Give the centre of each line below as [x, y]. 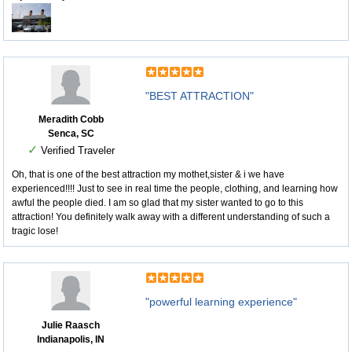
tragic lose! [35, 231]
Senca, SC [71, 134]
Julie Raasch [71, 326]
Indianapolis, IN [71, 340]
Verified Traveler [76, 151]
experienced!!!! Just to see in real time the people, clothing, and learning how [175, 189]
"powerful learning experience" [221, 302]
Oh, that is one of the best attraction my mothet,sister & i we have [148, 175]
